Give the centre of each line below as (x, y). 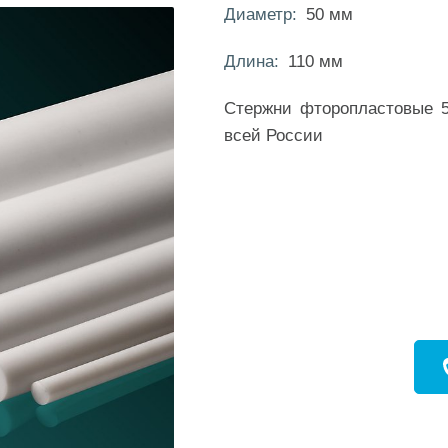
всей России (273, 135)
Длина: (251, 61)
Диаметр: (260, 14)
